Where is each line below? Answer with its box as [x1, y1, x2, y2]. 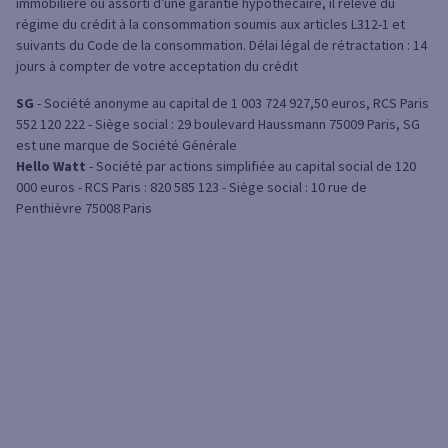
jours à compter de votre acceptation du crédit [16, 57, 298, 76]
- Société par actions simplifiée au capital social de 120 [86, 157, 416, 176]
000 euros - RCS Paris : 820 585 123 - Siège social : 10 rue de [16, 178, 367, 197]
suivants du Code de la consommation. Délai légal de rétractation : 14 [16, 36, 427, 55]
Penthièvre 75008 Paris [16, 199, 152, 218]
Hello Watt [16, 157, 86, 176]
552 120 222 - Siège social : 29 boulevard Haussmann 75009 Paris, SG [16, 115, 420, 134]
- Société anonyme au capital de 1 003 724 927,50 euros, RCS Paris [34, 94, 429, 113]
